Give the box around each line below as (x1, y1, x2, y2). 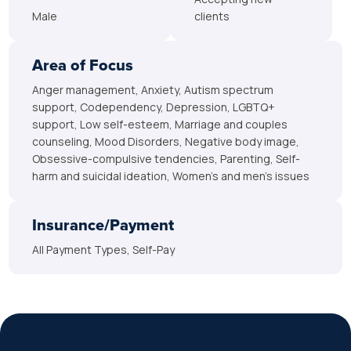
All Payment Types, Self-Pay (32, 242, 175, 257)
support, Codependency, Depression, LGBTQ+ (32, 100, 276, 114)
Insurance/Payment (32, 213, 175, 237)
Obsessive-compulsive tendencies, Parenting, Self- (32, 151, 301, 166)
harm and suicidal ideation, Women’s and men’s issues (32, 168, 310, 183)
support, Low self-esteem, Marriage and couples (32, 117, 288, 132)
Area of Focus (32, 53, 134, 77)
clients (194, 9, 230, 24)
